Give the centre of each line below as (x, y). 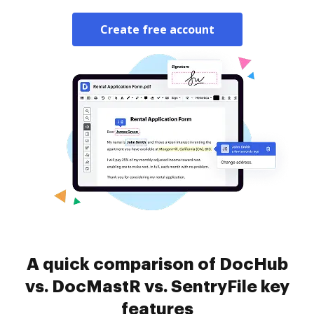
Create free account (157, 29)
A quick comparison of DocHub (157, 264)
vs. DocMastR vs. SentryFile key (157, 287)
